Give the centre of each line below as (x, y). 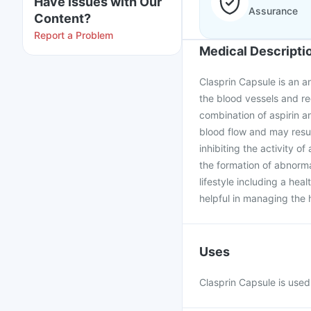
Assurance (273, 11)
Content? (62, 18)
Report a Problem (74, 35)
